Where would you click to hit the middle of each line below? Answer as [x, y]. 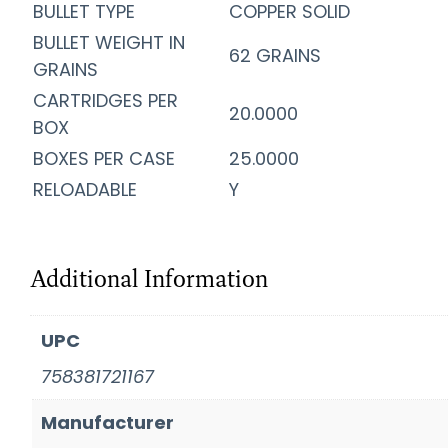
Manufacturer [107, 422]
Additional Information [149, 278]
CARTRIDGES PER [105, 100]
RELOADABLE [95, 189]
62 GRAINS [275, 55]
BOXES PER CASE [114, 158]
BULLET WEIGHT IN [109, 42]
